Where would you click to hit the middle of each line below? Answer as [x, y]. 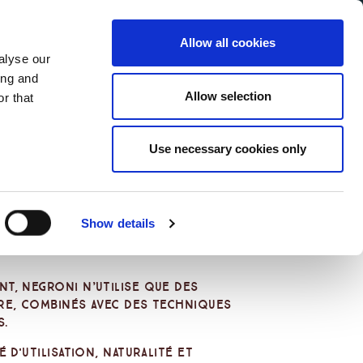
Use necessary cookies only [228, 149]
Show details [118, 223]
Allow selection [228, 96]
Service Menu [63, 68]
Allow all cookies [228, 43]
